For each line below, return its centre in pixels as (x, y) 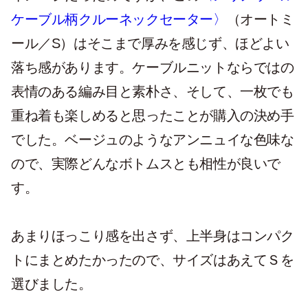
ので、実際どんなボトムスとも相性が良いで (146, 164)
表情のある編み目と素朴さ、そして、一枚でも (153, 91)
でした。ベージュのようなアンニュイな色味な (153, 140)
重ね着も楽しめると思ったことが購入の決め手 (153, 115)
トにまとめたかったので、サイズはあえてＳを (153, 260)
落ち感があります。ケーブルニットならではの (153, 67)
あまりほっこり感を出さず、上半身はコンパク (153, 236)
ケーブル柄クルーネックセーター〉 (119, 19)
